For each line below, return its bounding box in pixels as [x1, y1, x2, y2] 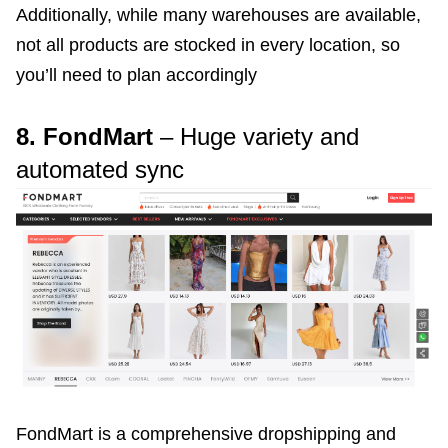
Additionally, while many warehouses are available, [16, 4, 421, 25]
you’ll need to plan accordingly [16, 64, 257, 85]
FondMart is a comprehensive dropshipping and [16, 424, 396, 445]
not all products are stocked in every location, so [16, 34, 400, 55]
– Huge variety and [153, 122, 359, 150]
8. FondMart [16, 122, 153, 150]
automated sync [16, 155, 184, 183]
